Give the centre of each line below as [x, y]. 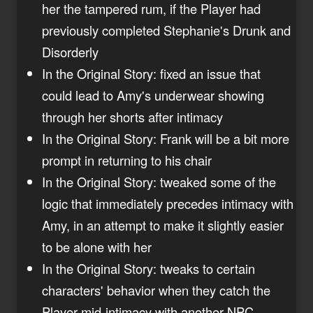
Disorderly [70, 51]
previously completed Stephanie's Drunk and [166, 30]
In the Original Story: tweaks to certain [148, 268]
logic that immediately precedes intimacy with [168, 203]
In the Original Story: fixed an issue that [151, 73]
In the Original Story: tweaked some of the [159, 181]
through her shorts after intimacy [132, 116]
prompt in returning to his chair [127, 160]
